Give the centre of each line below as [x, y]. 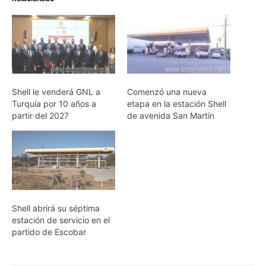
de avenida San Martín [171, 116]
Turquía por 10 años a [54, 104]
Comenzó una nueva [167, 92]
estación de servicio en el [61, 220]
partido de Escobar [49, 232]
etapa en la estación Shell [177, 104]
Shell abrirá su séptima [56, 208]
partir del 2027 [40, 116]
